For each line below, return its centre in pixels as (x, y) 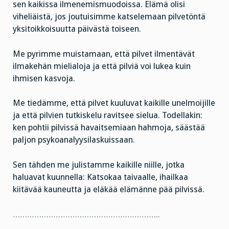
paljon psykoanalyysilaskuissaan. (74, 140)
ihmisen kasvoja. (44, 78)
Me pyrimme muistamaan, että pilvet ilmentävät (104, 54)
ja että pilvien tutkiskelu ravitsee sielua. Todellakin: (108, 116)
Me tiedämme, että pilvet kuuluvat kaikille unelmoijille (114, 103)
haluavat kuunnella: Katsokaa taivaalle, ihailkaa (100, 177)
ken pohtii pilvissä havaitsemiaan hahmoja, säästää (109, 128)
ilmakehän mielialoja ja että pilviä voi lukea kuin (102, 66)
